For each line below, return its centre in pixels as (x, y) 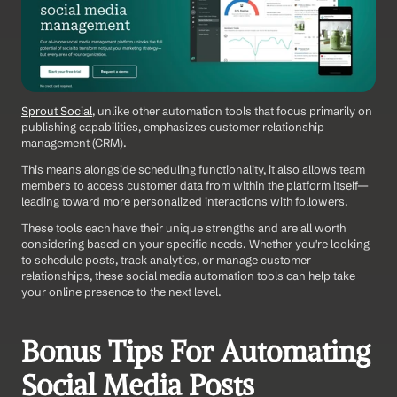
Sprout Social (57, 111)
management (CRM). (74, 143)
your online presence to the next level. (121, 292)
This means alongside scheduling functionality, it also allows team (193, 170)
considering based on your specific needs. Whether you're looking (195, 244)
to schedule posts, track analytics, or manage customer (166, 260)
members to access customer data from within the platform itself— (195, 186)
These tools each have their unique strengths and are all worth (183, 228)
